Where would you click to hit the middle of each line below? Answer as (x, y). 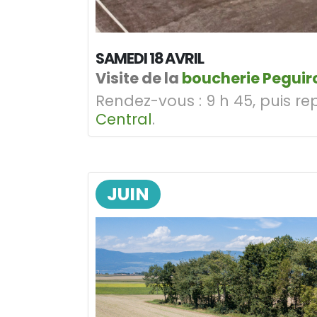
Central (124, 119)
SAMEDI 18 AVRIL (150, 58)
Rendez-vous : (149, 100)
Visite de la (139, 78)
